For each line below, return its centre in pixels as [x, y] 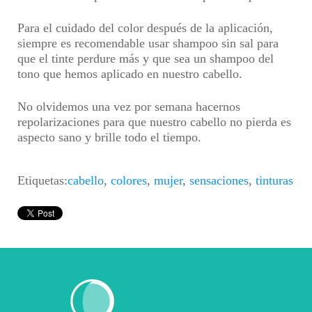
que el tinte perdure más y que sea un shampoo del [146, 58]
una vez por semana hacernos [166, 107]
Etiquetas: [42, 180]
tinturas [274, 180]
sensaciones [219, 180]
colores [129, 180]
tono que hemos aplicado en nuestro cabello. [130, 74]
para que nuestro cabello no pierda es [195, 122]
